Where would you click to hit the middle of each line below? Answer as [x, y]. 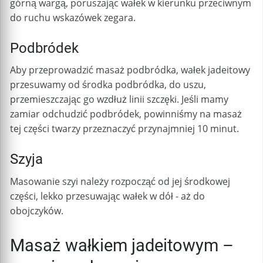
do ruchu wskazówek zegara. [73, 17]
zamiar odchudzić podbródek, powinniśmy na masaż [126, 114]
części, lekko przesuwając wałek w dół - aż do [107, 196]
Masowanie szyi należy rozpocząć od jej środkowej [120, 181]
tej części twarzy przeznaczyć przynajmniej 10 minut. [124, 129]
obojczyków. [37, 210]
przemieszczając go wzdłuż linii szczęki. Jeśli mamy [119, 100]
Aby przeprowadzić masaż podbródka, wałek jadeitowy [130, 70]
